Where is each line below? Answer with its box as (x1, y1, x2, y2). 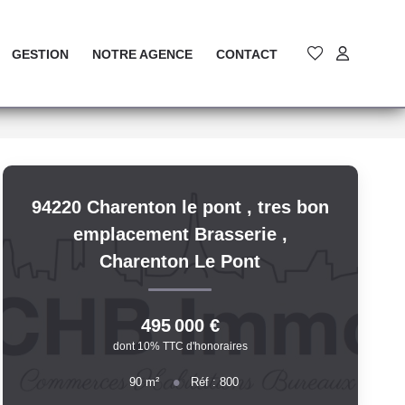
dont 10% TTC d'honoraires (112, 339, 248, 353)
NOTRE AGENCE (92, 46, 193, 61)
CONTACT (216, 46, 278, 61)
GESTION (12, 46, 69, 61)
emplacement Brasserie (72, 224, 282, 244)
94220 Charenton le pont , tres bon (31, 197, 329, 217)
